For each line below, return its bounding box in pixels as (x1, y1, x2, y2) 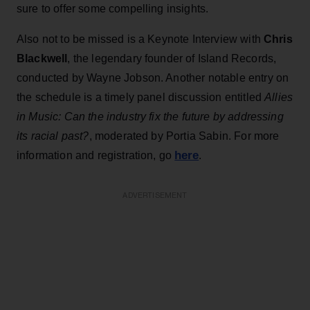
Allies (264, 91, 293, 103)
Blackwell (17, 52, 68, 64)
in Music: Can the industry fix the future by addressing (17, 110, 284, 122)
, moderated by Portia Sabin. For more (89, 129, 280, 142)
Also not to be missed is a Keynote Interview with (17, 33, 264, 45)
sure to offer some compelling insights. (17, 2, 209, 15)
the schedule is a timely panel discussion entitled (17, 91, 265, 103)
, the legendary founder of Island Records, (67, 52, 277, 64)
